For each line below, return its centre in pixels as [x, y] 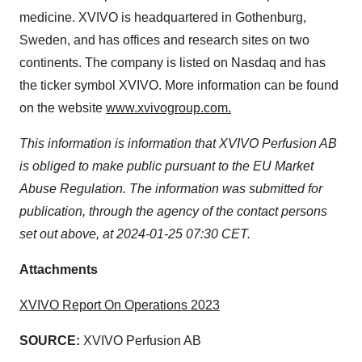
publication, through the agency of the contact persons [173, 211]
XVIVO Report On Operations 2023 [120, 305]
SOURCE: [50, 341]
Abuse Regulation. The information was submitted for [171, 189]
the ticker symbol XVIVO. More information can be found [179, 85]
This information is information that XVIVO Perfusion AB [178, 143]
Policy [37, 47]
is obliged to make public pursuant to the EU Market [166, 166]
